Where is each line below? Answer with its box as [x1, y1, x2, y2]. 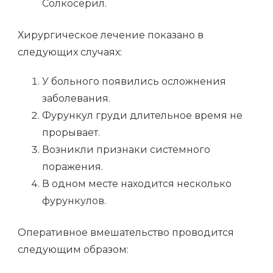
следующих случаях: [18, 46, 122, 58]
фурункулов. [42, 195, 106, 207]
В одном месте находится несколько [42, 178, 232, 190]
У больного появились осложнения [42, 76, 226, 88]
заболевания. [42, 93, 110, 105]
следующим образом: [18, 244, 129, 256]
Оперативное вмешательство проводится [18, 227, 234, 239]
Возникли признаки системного [42, 144, 210, 156]
